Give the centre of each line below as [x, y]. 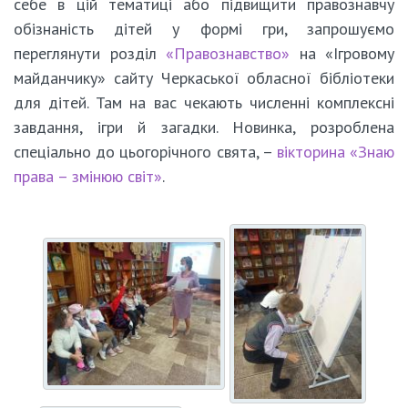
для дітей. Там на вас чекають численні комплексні [204, 103]
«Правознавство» [228, 54]
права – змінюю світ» [88, 177]
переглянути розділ [90, 54]
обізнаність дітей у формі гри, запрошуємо [204, 29]
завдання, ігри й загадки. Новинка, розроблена [204, 127]
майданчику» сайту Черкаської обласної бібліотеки [204, 78]
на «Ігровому [342, 54]
